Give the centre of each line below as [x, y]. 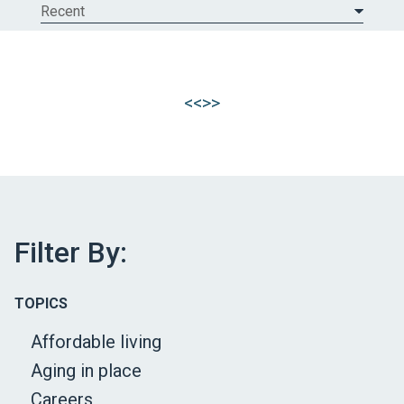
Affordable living [96, 342]
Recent [62, 12]
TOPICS [41, 304]
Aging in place [86, 371]
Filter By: [71, 253]
